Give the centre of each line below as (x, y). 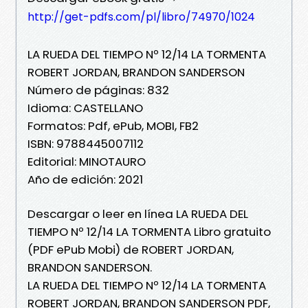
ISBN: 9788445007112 (86, 143)
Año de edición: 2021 (85, 179)
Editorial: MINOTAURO (87, 161)
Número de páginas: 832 (98, 90)
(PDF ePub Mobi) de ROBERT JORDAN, (131, 249)
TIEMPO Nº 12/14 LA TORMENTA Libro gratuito (149, 231)
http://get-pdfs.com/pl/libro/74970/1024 (141, 16)
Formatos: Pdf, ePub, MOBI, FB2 (113, 125)
